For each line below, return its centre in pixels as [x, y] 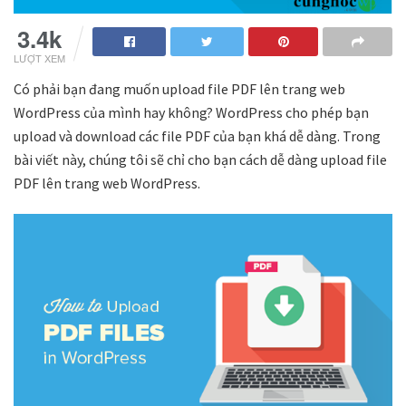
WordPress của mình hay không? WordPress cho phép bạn [191, 113]
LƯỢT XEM [39, 58]
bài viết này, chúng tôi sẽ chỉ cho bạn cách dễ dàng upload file [200, 160]
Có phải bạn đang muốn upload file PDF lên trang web [179, 89]
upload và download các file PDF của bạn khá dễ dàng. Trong [197, 136]
